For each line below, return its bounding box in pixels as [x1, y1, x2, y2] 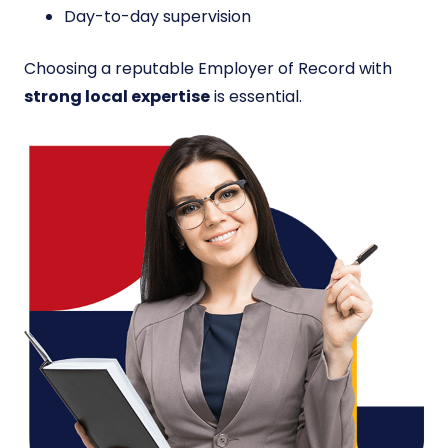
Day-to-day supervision [64, 5, 251, 29]
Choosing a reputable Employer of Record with [24, 57, 392, 81]
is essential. [210, 85, 302, 109]
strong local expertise [24, 85, 210, 109]
